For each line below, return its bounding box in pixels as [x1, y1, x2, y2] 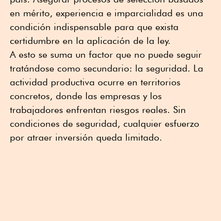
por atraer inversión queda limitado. [10, 132, 162, 143]
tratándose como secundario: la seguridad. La [10, 63, 203, 74]
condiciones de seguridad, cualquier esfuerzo [10, 118, 199, 129]
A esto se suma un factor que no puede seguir [10, 49, 202, 60]
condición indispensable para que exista [10, 21, 179, 33]
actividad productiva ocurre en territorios [10, 76, 181, 88]
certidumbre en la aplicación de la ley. [10, 35, 171, 46]
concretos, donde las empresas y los [10, 90, 162, 102]
